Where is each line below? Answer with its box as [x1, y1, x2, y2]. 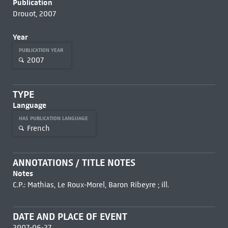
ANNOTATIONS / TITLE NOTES [12, 157, 135, 168]
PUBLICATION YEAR [18, 47, 65, 53]
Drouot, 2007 [12, 9, 56, 18]
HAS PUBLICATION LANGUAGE [18, 115, 90, 122]
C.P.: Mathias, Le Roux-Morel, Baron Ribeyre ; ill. [12, 180, 169, 189]
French [26, 123, 50, 133]
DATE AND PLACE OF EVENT [12, 211, 127, 222]
